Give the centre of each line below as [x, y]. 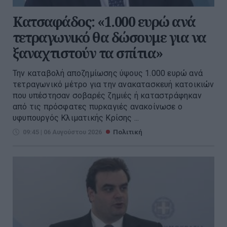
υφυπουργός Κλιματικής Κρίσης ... [76, 118]
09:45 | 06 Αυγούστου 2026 [62, 132]
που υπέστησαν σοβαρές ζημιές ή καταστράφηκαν [107, 96]
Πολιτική [128, 132]
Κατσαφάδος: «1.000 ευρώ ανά [104, 22]
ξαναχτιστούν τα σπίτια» [88, 53]
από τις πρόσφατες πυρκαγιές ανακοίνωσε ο [98, 107]
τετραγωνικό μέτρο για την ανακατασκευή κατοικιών [113, 85]
